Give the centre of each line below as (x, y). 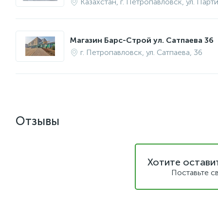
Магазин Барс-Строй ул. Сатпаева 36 (142, 40)
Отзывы (37, 121)
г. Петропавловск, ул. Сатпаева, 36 (141, 52)
